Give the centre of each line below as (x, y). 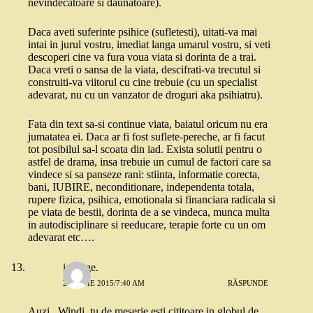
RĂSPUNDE (248, 283)
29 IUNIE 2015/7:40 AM (104, 283)
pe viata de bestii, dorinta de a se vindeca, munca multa (149, 212)
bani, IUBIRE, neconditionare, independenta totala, (141, 187)
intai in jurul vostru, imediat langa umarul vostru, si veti (149, 45)
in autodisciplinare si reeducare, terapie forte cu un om (147, 225)
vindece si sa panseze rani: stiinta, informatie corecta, (144, 175)
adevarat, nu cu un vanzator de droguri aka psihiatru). (145, 95)
